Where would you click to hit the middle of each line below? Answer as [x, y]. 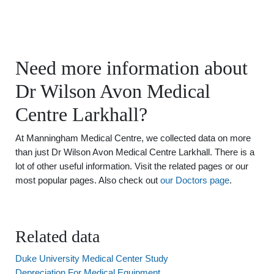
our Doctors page [195, 180]
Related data [57, 236]
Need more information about [131, 68]
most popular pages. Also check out [88, 180]
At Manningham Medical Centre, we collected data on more [133, 138]
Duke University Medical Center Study [92, 258]
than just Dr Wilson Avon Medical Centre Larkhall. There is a [135, 152]
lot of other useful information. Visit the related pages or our [132, 166]
